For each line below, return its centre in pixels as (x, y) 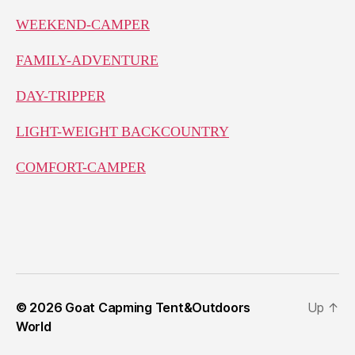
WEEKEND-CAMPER (83, 25)
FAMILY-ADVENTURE (87, 60)
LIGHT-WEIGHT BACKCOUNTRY (122, 132)
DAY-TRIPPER (61, 96)
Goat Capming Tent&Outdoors (158, 307)
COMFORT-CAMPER (81, 167)
